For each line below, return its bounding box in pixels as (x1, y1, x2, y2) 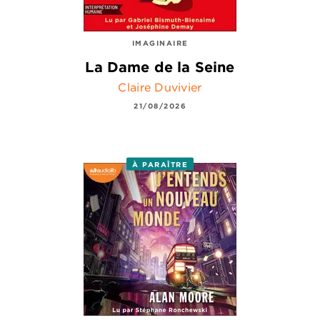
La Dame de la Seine (85, 58, 235, 76)
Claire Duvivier (118, 79, 202, 94)
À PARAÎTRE (132, 159, 188, 169)
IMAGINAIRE (131, 38, 189, 49)
